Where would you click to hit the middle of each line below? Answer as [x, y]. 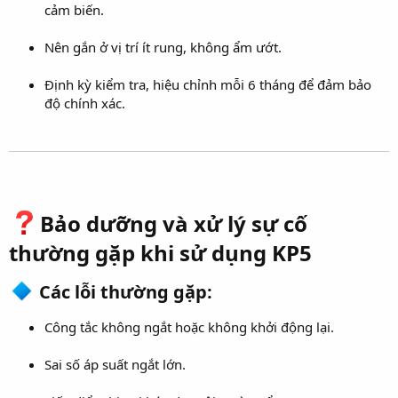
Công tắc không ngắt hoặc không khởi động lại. [189, 327]
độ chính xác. [85, 103]
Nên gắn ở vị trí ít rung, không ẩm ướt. [163, 47]
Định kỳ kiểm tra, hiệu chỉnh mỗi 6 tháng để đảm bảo [208, 84]
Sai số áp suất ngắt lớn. [115, 365]
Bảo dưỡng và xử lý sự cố [174, 223]
